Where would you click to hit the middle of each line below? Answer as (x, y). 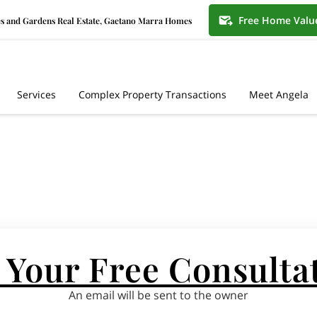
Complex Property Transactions (152, 94)
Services (36, 94)
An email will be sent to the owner (158, 295)
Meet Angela (279, 94)
